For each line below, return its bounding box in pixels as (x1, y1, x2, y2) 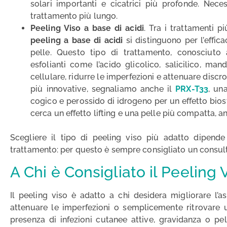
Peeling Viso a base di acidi (30, 23, 144, 33)
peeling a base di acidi (30, 35, 123, 45)
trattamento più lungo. (30, 11, 118, 21)
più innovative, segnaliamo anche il (30, 84, 176, 94)
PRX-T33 (175, 84, 208, 94)
